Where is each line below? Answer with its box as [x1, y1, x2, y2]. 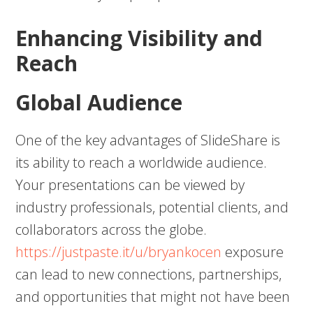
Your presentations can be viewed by [15, 175, 245, 195]
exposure [221, 242, 284, 262]
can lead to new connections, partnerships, [15, 265, 282, 284]
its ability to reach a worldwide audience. [15, 153, 268, 173]
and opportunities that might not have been [15, 287, 291, 307]
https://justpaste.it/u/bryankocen [15, 242, 222, 262]
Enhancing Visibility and [15, 24, 263, 53]
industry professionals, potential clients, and [15, 198, 289, 217]
